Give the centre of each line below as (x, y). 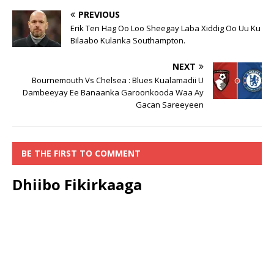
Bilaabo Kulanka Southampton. (128, 41)
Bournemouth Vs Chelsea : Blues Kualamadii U (118, 80)
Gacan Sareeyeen (170, 105)
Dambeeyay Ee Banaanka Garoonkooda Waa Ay (113, 93)
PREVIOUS (99, 15)
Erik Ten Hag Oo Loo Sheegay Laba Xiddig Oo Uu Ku (165, 28)
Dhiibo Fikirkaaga (77, 185)
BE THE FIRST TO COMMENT (81, 154)
